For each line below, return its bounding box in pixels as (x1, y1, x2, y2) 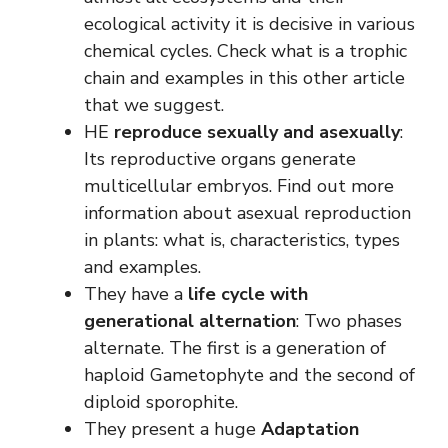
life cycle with (188, 281, 308, 306)
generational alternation (84, 308, 296, 333)
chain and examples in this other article (84, 65, 405, 90)
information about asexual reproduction (84, 200, 411, 225)
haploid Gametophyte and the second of (84, 362, 415, 387)
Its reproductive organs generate (84, 146, 356, 171)
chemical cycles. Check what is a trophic (84, 38, 407, 63)
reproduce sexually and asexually (114, 119, 400, 144)
